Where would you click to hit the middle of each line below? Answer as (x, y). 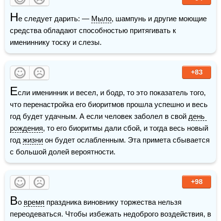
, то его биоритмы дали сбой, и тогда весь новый (126, 128)
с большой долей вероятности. (63, 151)
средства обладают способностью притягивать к (93, 30)
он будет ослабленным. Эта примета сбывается (126, 140)
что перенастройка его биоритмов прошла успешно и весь (109, 104)
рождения (26, 128)
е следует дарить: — (55, 18)
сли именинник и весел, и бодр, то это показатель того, (112, 92)
